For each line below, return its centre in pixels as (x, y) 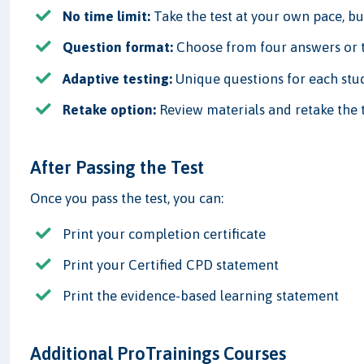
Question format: (118, 48)
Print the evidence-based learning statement (201, 296)
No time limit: (107, 17)
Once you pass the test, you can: (127, 198)
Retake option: (110, 109)
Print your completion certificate (165, 234)
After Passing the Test (117, 167)
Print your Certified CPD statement (171, 265)
